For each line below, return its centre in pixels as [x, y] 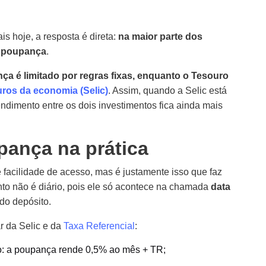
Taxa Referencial [99, 226]
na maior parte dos [160, 37]
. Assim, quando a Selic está [167, 91]
